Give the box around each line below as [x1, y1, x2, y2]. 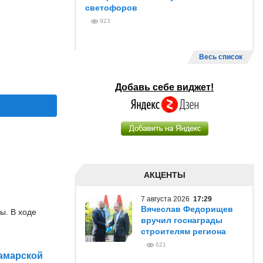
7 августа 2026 [141, 195, 193, 203]
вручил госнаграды [141, 215, 222, 225]
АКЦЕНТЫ [143, 170, 186, 180]
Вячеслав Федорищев [141, 204, 233, 214]
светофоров [85, 3, 137, 12]
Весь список [199, 53, 242, 61]
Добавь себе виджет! [115, 82, 214, 92]
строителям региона [141, 227, 226, 236]
